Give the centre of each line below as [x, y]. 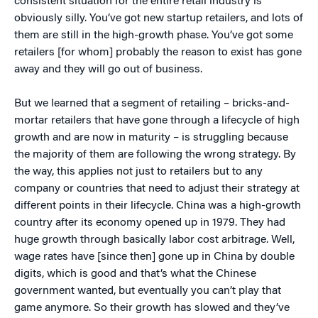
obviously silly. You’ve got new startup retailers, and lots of [159, 18]
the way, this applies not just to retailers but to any [138, 171]
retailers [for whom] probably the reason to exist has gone [158, 52]
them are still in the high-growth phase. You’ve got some [154, 35]
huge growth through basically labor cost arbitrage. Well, [154, 240]
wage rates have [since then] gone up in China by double [154, 257]
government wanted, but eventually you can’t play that [148, 291]
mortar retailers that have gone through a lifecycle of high [157, 120]
